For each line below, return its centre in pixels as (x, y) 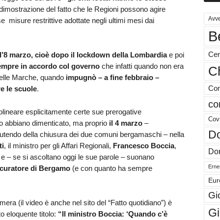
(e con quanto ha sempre (111, 168)
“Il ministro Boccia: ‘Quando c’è (112, 214)
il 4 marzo (125, 123)
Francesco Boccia (143, 145)
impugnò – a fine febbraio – (112, 77)
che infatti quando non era (141, 66)
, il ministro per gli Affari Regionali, (58, 145)
